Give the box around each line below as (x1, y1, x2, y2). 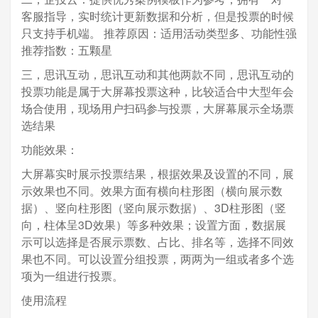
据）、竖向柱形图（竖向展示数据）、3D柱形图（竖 (21, 199, 286, 216)
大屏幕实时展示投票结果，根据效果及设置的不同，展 (21, 165, 294, 182)
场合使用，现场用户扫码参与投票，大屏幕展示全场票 (21, 99, 294, 116)
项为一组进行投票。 (21, 267, 124, 284)
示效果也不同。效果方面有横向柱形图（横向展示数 (21, 182, 283, 199)
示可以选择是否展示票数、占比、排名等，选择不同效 (21, 233, 294, 250)
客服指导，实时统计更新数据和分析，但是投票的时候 (21, 7, 294, 24)
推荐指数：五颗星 (21, 41, 112, 58)
